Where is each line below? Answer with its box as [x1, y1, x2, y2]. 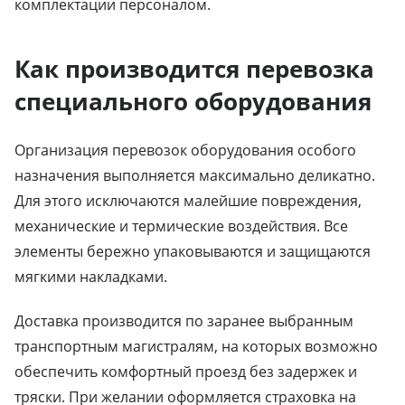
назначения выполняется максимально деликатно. [14, 165, 375, 185]
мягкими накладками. [14, 266, 167, 287]
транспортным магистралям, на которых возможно [14, 335, 378, 356]
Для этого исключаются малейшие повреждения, [14, 190, 362, 211]
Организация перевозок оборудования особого [14, 139, 356, 160]
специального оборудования [14, 84, 372, 118]
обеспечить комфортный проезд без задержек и [14, 361, 357, 381]
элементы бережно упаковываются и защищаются [14, 240, 371, 261]
